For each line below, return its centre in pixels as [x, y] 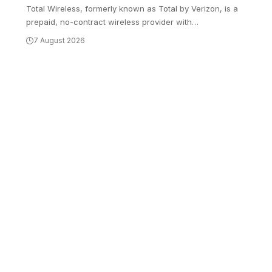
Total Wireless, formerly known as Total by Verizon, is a [132, 9]
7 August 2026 [59, 41]
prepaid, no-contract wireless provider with [109, 22]
